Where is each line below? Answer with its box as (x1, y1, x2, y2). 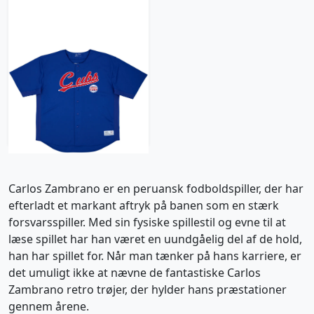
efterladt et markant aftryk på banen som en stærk (8, 198, 279, 213)
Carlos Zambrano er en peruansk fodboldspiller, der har (8, 181, 303, 196)
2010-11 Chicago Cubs (20, 58, 137, 74)
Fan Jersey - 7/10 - (32, 85, 125, 100)
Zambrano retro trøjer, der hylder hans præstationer (8, 282, 287, 297)
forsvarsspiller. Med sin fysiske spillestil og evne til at (8, 214, 286, 230)
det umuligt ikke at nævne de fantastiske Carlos (8, 265, 261, 280)
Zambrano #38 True (26, 71, 131, 87)
